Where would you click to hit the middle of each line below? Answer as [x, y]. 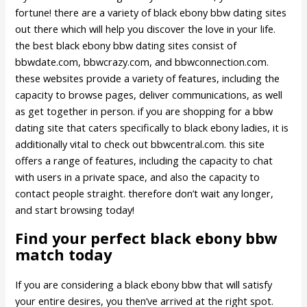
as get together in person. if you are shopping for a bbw [144, 111]
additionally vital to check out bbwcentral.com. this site [140, 144]
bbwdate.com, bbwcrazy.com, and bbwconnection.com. [142, 62]
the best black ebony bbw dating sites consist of [126, 46]
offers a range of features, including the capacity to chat [144, 161]
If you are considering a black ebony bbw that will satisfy [144, 284]
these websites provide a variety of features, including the [148, 78]
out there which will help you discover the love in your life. [146, 29]
